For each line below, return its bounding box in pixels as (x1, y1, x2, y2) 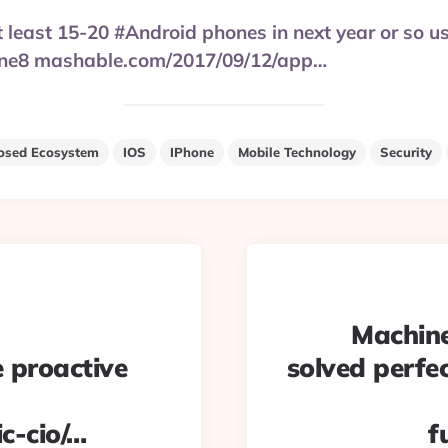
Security (380, 144, 432, 160)
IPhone (170, 144, 214, 160)
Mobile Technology (238, 144, 356, 160)
